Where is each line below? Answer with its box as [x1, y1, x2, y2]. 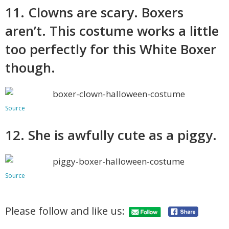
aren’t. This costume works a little [5, 21, 219, 40]
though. [5, 58, 55, 77]
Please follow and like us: [5, 204, 125, 218]
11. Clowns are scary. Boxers [5, 3, 184, 21]
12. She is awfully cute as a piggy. [5, 125, 217, 144]
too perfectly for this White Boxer [5, 39, 216, 58]
